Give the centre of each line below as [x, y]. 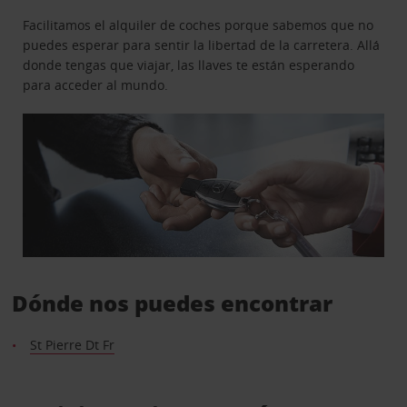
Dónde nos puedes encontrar [172, 303]
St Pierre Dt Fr [72, 345]
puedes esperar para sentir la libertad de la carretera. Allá [202, 45]
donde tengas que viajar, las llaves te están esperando [189, 65]
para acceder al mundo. [96, 84]
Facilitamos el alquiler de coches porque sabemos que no [199, 25]
